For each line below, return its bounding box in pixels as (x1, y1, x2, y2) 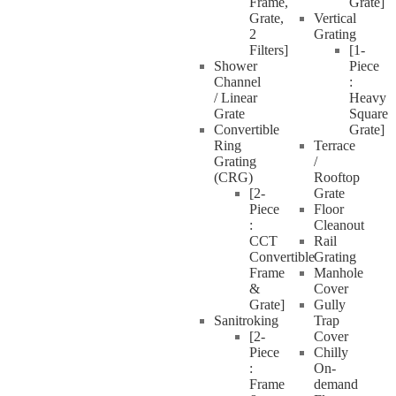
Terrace (313, 138, 355, 153)
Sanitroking (214, 313, 278, 328)
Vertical (313, 11, 356, 26)
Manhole (313, 265, 363, 280)
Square (348, 106, 388, 121)
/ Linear (214, 90, 257, 105)
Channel (214, 74, 261, 89)
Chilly (313, 345, 348, 360)
